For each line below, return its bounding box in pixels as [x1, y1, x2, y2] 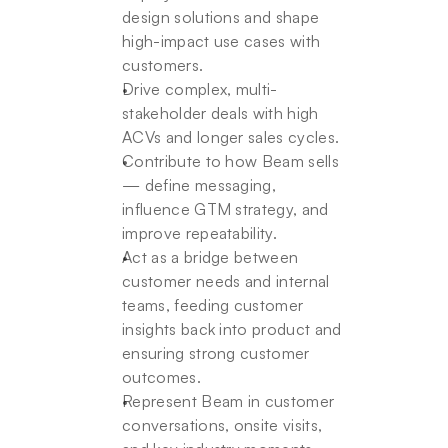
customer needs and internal [122, 271, 330, 291]
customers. [122, 55, 204, 75]
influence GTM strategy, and [122, 199, 329, 219]
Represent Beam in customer [122, 391, 335, 411]
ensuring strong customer [122, 343, 310, 363]
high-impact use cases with [122, 31, 321, 51]
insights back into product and [122, 319, 342, 339]
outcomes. [122, 367, 201, 387]
